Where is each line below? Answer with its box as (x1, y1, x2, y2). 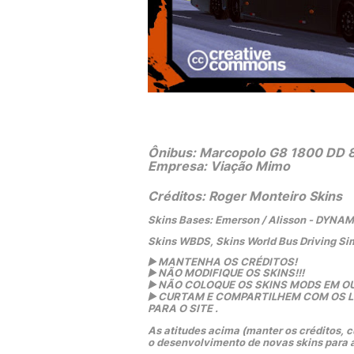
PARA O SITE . (148, 302, 218, 314)
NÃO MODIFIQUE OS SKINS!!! (156, 266, 307, 279)
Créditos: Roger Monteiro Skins (148, 188, 342, 204)
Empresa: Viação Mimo (148, 158, 290, 174)
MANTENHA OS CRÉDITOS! (156, 255, 297, 268)
